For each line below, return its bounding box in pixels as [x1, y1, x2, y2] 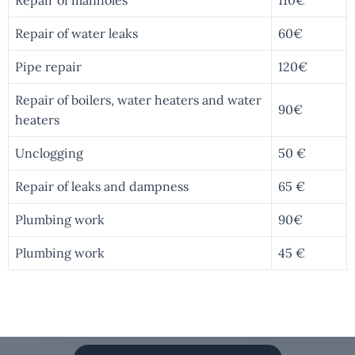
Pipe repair [15, 58, 82, 74]
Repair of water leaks [15, 25, 138, 41]
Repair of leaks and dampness [15, 177, 189, 194]
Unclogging [15, 144, 83, 161]
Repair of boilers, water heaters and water [15, 91, 261, 108]
